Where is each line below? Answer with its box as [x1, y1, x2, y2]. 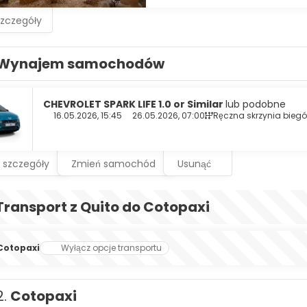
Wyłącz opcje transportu [60, 242, 162, 254]
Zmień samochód [71, 157, 156, 171]
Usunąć [177, 157, 211, 171]
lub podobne [225, 97, 286, 111]
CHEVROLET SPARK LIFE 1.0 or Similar [43, 97, 225, 111]
